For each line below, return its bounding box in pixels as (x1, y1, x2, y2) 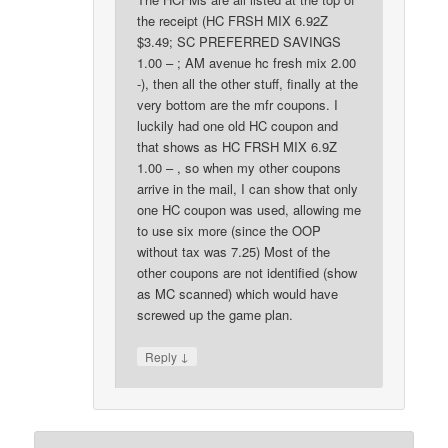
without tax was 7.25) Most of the (137, 241, 331, 261)
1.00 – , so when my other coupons (137, 157, 342, 177)
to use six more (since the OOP (137, 220, 322, 240)
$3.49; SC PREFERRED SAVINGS (137, 31, 342, 51)
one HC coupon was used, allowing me (137, 199, 362, 219)
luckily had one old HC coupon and (137, 115, 339, 135)
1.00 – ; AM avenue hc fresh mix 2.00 (137, 52, 357, 72)
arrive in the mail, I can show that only (137, 178, 359, 198)
